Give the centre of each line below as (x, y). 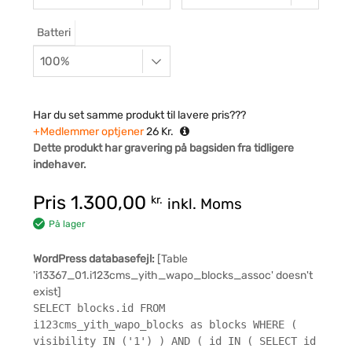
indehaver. (60, 165)
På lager (67, 224)
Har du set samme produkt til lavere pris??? (139, 115)
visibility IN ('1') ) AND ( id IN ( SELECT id (174, 341)
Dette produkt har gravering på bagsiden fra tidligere (163, 148)
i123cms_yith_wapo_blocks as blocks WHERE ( (165, 325)
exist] (47, 292)
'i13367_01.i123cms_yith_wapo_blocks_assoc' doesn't (173, 276)
